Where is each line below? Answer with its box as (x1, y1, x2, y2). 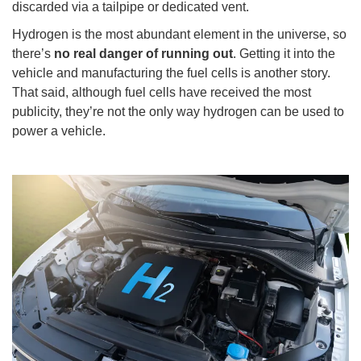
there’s (12, 46, 54, 60)
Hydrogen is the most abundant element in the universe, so (12, 27, 346, 41)
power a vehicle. (12, 123, 106, 138)
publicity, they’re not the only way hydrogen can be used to (12, 104, 344, 118)
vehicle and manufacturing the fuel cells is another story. (12, 65, 330, 80)
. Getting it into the (233, 46, 335, 60)
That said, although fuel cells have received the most (12, 85, 311, 99)
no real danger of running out (54, 46, 233, 60)
